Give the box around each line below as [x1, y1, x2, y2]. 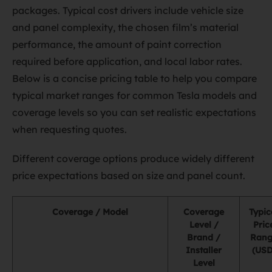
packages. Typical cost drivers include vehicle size [12, 4, 243, 16]
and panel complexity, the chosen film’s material [12, 21, 239, 33]
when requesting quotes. [12, 123, 127, 135]
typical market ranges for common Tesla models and [12, 89, 257, 101]
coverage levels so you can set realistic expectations [12, 106, 256, 118]
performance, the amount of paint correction [12, 38, 222, 50]
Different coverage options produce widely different [12, 152, 254, 165]
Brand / [187, 232, 220, 243]
